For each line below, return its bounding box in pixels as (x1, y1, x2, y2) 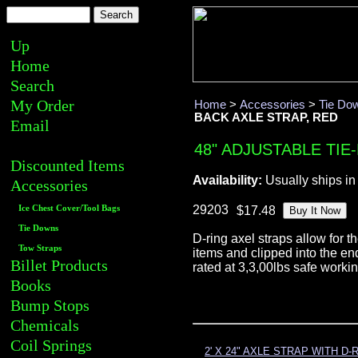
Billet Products (10, 257, 108, 274)
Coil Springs (10, 336, 92, 354)
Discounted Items (10, 157, 125, 174)
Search (10, 77, 54, 94)
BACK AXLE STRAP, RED (194, 111, 338, 124)
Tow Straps (18, 244, 62, 253)
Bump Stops (10, 296, 89, 314)
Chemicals (10, 316, 79, 334)
